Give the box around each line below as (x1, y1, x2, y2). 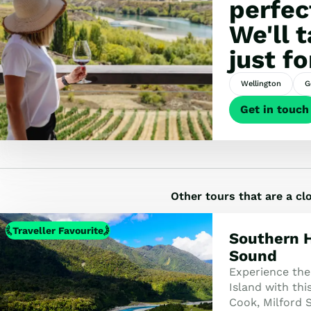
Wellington (240, 79, 281, 88)
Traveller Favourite (12, 224, 103, 236)
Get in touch (239, 103, 309, 116)
